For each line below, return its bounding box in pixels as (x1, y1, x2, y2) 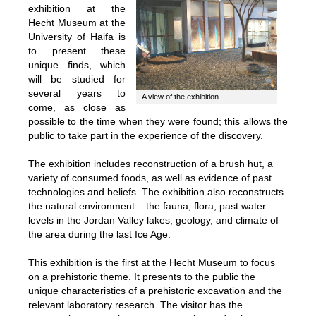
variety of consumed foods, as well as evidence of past (28, 172, 272, 183)
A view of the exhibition (142, 92, 219, 101)
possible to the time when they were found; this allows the (28, 116, 288, 127)
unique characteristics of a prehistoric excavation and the (28, 285, 282, 296)
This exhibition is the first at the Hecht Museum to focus (28, 257, 275, 268)
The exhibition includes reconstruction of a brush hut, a (28, 158, 273, 169)
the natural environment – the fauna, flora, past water (28, 200, 266, 212)
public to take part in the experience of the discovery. (28, 130, 263, 141)
